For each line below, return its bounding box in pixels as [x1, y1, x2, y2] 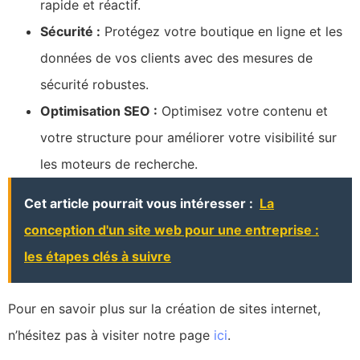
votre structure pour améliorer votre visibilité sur [40, 129, 337, 146]
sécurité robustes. [40, 76, 149, 93]
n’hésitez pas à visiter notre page [8, 327, 214, 344]
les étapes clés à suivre [24, 248, 171, 265]
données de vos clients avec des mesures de [40, 50, 313, 67]
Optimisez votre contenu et [157, 103, 328, 120]
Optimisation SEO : [40, 103, 157, 120]
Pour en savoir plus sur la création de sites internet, [8, 301, 321, 317]
